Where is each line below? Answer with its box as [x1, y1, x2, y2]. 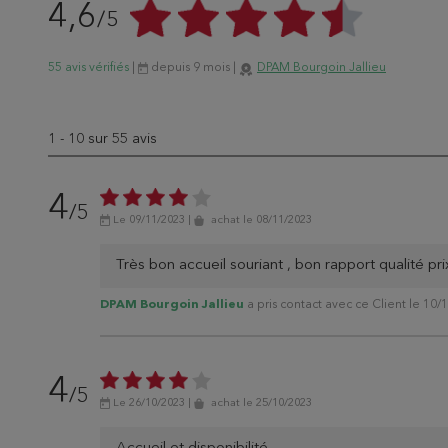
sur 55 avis [88, 132, 157, 147]
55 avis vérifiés [48, 62, 129, 75]
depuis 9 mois [151, 62, 230, 75]
